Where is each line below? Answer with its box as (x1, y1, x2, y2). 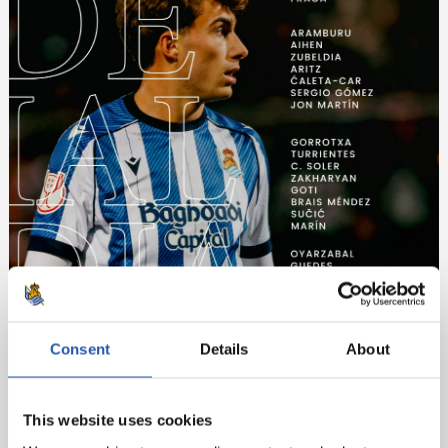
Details (199, 340, 249, 358)
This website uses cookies (23, 411, 213, 429)
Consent (50, 340, 110, 358)
